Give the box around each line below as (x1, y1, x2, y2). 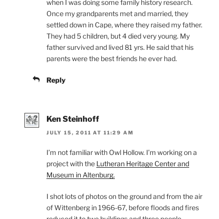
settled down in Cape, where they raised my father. (46, 21, 202, 29)
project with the (46, 159, 96, 168)
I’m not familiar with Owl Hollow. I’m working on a (46, 148, 197, 157)
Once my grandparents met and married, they (46, 9, 188, 18)
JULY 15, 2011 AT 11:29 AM (46, 130, 134, 136)
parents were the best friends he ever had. (46, 54, 177, 63)
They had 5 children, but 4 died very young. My (46, 32, 190, 41)
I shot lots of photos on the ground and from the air (46, 192, 202, 201)
